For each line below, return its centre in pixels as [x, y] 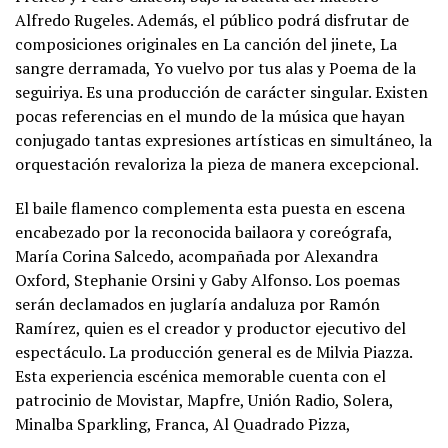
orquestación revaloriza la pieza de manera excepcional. [217, 163]
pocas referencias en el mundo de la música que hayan [210, 115]
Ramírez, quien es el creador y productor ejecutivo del [210, 327]
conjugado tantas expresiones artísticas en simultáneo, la [223, 139]
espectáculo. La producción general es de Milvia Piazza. [214, 351]
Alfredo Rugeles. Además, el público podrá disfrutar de [212, 19]
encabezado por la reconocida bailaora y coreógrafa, [203, 231]
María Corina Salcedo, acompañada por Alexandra [196, 255]
